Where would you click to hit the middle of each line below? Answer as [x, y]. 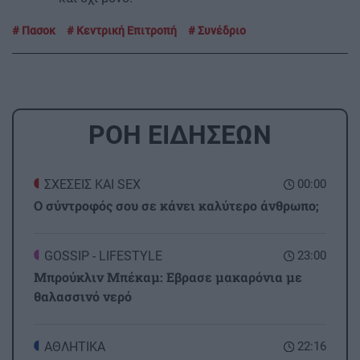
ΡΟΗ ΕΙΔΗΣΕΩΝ [180, 135]
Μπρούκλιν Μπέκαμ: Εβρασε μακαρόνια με [168, 277]
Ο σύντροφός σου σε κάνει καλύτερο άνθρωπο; [176, 206]
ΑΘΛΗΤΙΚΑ [75, 347]
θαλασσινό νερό [83, 297]
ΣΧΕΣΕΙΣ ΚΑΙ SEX [92, 185]
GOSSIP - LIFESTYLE [103, 256]
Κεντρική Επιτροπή [125, 31]
